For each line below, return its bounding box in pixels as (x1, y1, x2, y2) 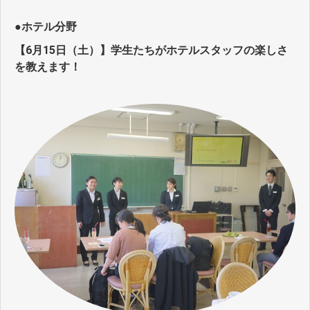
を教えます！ (15, 60, 81, 74)
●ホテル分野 (15, 20, 77, 34)
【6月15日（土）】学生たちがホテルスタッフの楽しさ (15, 44, 288, 57)
